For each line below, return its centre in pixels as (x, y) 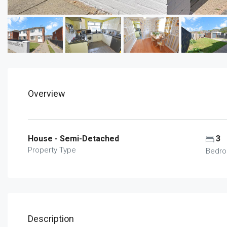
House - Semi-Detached (73, 139)
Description (51, 219)
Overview (47, 94)
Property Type (52, 150)
